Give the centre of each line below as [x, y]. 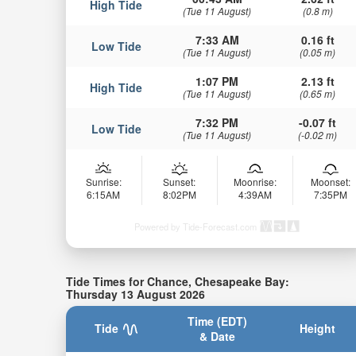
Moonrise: [255, 182]
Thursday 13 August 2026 [135, 294]
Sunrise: [103, 182]
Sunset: [180, 182]
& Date [217, 336]
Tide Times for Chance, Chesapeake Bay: [177, 282]
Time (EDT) [217, 321]
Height [318, 328]
